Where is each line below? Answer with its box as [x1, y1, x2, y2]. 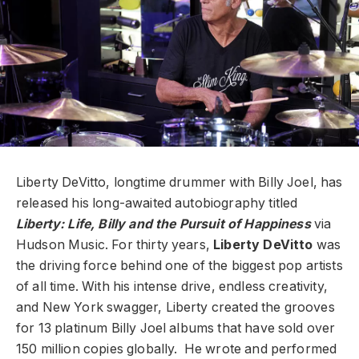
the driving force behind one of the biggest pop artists [16, 258, 343, 274]
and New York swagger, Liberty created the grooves [16, 300, 335, 316]
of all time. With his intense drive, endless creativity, [16, 279, 328, 295]
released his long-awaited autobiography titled [16, 196, 298, 212]
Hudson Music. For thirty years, [16, 237, 214, 253]
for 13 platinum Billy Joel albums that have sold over [16, 321, 336, 337]
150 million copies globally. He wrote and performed [16, 341, 337, 357]
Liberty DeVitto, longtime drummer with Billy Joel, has [16, 175, 343, 191]
